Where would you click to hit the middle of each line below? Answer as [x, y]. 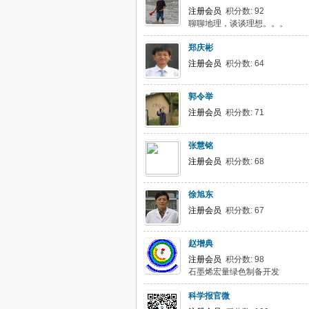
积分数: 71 [243, 112]
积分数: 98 [243, 259]
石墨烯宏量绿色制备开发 [234, 272]
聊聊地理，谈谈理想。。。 [238, 23]
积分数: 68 [243, 161]
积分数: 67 [243, 210]
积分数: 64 [243, 63]
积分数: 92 [243, 11]
